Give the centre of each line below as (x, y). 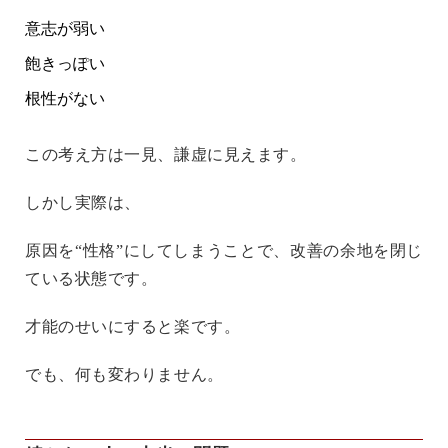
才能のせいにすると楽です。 (133, 326)
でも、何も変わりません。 (124, 374)
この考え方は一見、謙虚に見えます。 (166, 154)
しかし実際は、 (83, 202)
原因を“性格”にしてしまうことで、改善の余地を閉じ (224, 250)
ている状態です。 (91, 278)
